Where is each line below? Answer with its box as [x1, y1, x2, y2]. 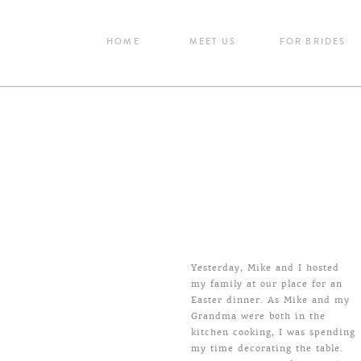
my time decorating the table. [191, 343, 343, 354]
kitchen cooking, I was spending [191, 327, 355, 338]
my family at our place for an [191, 279, 342, 289]
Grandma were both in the [191, 311, 326, 322]
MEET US [189, 35, 237, 48]
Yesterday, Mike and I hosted [191, 263, 339, 273]
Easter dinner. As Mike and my [191, 295, 350, 305]
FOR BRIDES [279, 35, 346, 48]
